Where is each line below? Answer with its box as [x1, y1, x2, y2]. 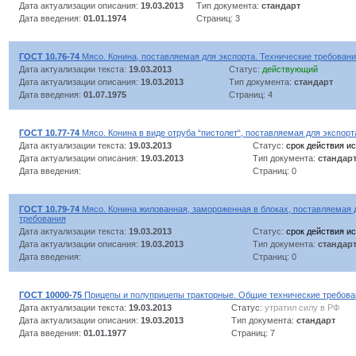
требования [19, 213, 66, 223]
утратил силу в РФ [265, 302, 339, 312]
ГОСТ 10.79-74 [19, 203, 79, 214]
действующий [262, 64, 318, 74]
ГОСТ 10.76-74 [19, 51, 79, 61]
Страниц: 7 [231, 327, 275, 338]
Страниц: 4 [229, 89, 273, 99]
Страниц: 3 [196, 13, 240, 23]
